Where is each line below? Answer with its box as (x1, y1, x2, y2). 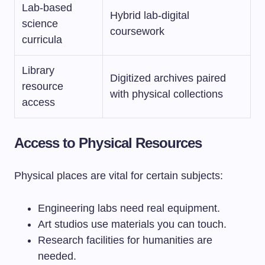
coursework (110, 25, 164, 37)
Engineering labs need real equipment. (38, 202, 220, 214)
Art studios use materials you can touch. (38, 218, 227, 230)
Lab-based (22, 2, 72, 14)
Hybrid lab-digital (110, 9, 189, 21)
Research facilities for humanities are (38, 234, 212, 246)
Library (22, 64, 54, 76)
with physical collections (110, 88, 223, 100)
